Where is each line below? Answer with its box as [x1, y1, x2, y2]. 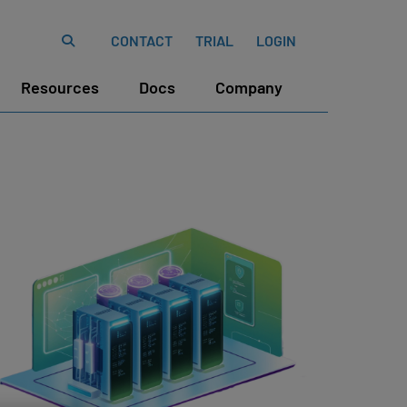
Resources [21, 77, 99, 97]
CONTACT [111, 32, 173, 49]
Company [215, 77, 283, 97]
